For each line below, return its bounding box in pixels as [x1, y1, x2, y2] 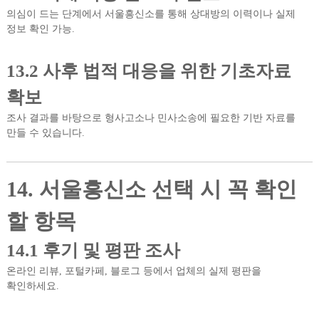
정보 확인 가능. [6, 23, 75, 34]
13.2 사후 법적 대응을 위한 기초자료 [6, 61, 291, 80]
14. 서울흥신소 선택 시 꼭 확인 [6, 177, 297, 201]
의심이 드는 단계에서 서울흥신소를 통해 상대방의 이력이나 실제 [6, 9, 296, 19]
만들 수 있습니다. [6, 127, 85, 138]
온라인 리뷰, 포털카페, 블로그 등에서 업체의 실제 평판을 [6, 266, 261, 276]
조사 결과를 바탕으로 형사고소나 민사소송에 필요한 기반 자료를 [6, 113, 296, 123]
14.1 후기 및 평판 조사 [6, 241, 180, 260]
